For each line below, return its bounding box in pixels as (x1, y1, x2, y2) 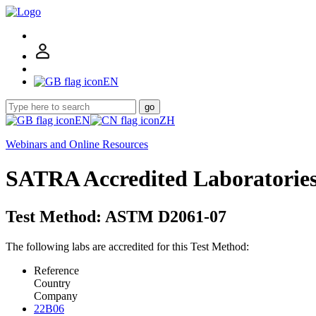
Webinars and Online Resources (6, 138, 148, 150)
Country (34, 276, 71, 289)
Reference (34, 264, 79, 276)
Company (34, 289, 78, 302)
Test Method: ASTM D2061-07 (6, 207, 226, 226)
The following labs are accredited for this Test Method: (6, 240, 249, 253)
